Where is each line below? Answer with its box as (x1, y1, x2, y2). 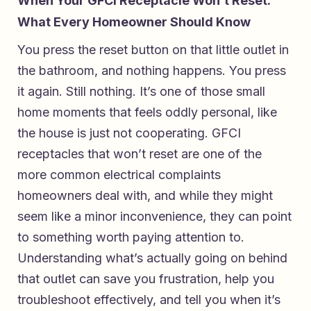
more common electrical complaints (17, 167, 221, 183)
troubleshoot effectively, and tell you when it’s (17, 292, 280, 308)
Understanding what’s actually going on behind (17, 251, 287, 266)
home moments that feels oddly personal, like (17, 105, 277, 120)
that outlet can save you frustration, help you (17, 271, 274, 287)
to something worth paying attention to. (17, 230, 244, 245)
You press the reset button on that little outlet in (17, 42, 289, 58)
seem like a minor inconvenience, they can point (17, 209, 292, 224)
